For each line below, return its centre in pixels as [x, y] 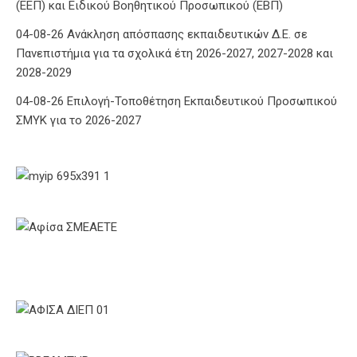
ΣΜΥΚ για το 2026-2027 [78, 120]
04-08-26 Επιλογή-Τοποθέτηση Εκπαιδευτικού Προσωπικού [177, 101]
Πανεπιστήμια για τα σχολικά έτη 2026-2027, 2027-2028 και [175, 53]
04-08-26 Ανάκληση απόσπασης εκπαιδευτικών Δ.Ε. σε [162, 34]
